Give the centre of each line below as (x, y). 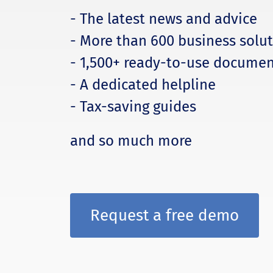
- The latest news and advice (163, 19)
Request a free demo (164, 215)
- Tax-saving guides (133, 106)
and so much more (131, 140)
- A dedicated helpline (143, 84)
